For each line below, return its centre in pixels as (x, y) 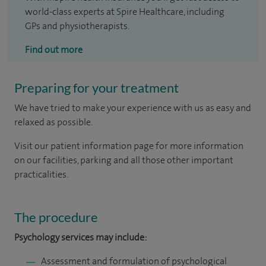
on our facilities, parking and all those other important (124, 160)
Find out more (54, 49)
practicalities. (41, 174)
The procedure (56, 217)
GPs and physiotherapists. (77, 26)
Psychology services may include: (80, 237)
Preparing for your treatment (96, 87)
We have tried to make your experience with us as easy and (133, 107)
